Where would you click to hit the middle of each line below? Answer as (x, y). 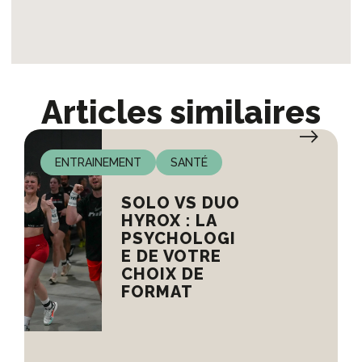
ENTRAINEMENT (98, 163)
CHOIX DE (162, 274)
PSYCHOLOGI (178, 239)
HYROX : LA (168, 221)
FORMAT (157, 292)
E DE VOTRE (171, 257)
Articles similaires (181, 112)
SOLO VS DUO (180, 203)
